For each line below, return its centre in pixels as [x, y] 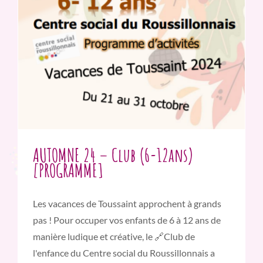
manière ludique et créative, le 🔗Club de [114, 237]
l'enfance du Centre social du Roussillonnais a [124, 253]
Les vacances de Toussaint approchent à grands [127, 204]
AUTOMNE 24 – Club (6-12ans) [113, 155]
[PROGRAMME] [68, 170]
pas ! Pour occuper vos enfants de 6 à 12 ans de [127, 220]
